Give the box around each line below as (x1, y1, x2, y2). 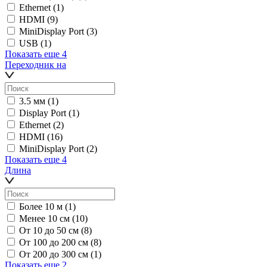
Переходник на (5, 59, 66, 70)
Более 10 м (19, 201, 63, 212)
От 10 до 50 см (19, 225, 79, 235)
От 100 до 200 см (19, 237, 88, 247)
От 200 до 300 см (19, 249, 88, 259)
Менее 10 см (19, 213, 70, 223)
